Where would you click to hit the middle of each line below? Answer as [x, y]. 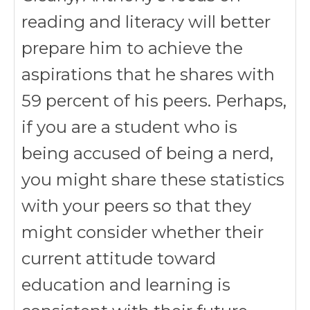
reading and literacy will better [146, 22]
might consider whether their [143, 232]
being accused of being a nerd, [147, 153]
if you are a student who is [129, 127]
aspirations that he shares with [148, 74]
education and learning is [126, 285]
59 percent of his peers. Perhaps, [154, 101]
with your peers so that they [136, 206]
